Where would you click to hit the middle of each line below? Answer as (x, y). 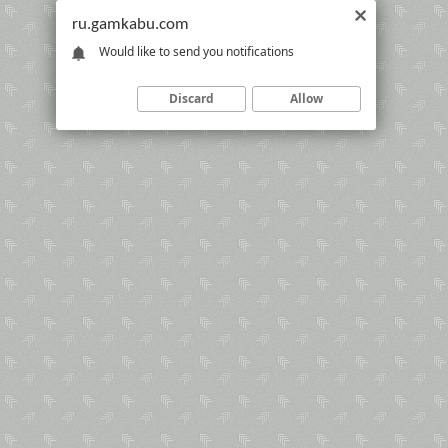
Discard (191, 98)
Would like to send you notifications (196, 51)
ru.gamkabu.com (130, 24)
